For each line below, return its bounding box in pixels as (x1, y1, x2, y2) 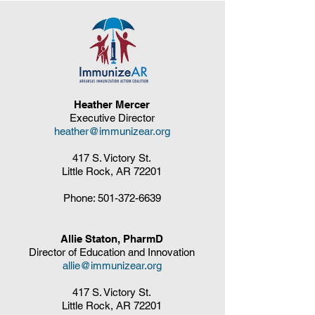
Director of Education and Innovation (29, 245, 195, 258)
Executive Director (69, 111, 155, 124)
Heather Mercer (74, 98, 150, 110)
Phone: (63, 191, 98, 204)
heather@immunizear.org (53, 124, 170, 137)
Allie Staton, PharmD (60, 232, 163, 245)
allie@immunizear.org (62, 259, 162, 271)
